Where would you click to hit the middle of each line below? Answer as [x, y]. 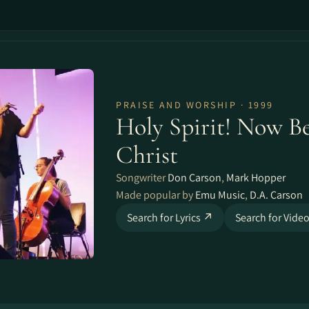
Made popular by [156, 195]
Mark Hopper [256, 177]
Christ [147, 154]
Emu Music [220, 195]
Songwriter [142, 177]
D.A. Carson [276, 195]
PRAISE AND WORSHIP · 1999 [195, 104]
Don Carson [195, 177]
